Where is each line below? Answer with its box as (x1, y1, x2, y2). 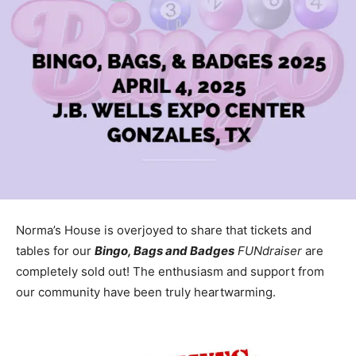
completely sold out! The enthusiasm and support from (16, 264, 324, 280)
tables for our (16, 243, 95, 259)
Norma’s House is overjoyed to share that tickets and (16, 222, 311, 238)
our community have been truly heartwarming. (16, 284, 276, 300)
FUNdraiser (234, 243, 302, 259)
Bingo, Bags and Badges (95, 243, 234, 259)
